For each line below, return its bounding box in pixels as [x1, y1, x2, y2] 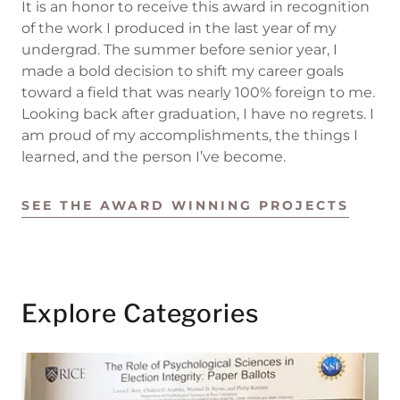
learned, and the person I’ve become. [21, 148, 286, 166]
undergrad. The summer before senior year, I [21, 41, 337, 59]
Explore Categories [21, 298, 259, 329]
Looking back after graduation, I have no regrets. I [21, 105, 374, 123]
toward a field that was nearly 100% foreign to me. [21, 84, 375, 102]
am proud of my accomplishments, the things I [21, 127, 358, 145]
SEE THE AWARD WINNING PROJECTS [21, 197, 349, 214]
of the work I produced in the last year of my [21, 20, 337, 37]
